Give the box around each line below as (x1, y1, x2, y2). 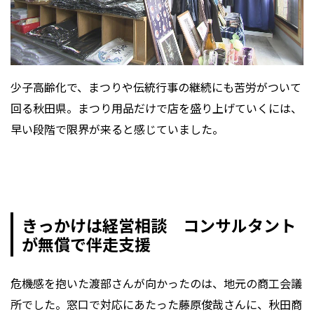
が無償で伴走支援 (21, 231, 151, 256)
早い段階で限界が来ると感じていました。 (11, 121, 224, 138)
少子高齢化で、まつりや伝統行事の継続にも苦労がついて (11, 78, 301, 96)
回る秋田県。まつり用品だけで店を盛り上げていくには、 (11, 100, 302, 117)
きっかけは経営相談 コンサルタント (21, 212, 296, 237)
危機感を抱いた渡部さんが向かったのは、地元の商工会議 (11, 275, 302, 292)
